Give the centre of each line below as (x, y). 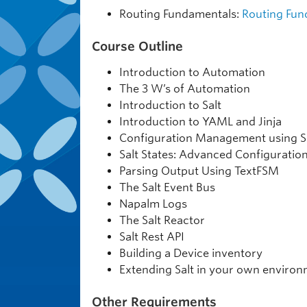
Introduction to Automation (192, 72)
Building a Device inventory (191, 253)
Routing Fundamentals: (181, 14)
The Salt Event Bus (167, 187)
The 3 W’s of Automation (185, 89)
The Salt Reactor (162, 220)
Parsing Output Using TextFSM (199, 171)
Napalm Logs (153, 204)
